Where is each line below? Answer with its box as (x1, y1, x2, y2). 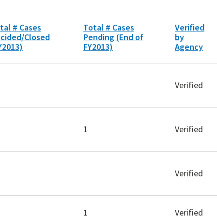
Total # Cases (83, 22, 134, 33)
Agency (175, 41, 203, 53)
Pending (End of (83, 31, 143, 43)
